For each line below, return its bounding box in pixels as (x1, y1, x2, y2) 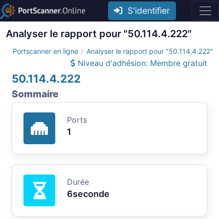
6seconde (67, 188, 109, 199)
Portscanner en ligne (13, 46, 78, 55)
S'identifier (123, 5, 171, 16)
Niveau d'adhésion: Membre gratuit (75, 58, 207, 68)
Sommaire (12, 88, 59, 100)
